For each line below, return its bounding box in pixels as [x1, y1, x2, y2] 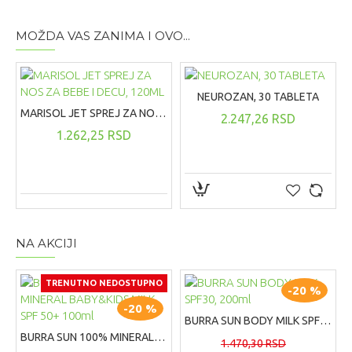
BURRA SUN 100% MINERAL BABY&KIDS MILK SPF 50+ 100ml [154, 331, 165, 343]
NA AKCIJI [16, 236, 77, 251]
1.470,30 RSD [220, 337, 286, 350]
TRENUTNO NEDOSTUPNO [45, 278, 163, 288]
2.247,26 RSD [220, 112, 295, 126]
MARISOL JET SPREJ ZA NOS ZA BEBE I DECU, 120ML [155, 107, 166, 119]
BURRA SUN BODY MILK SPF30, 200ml [319, 314, 331, 327]
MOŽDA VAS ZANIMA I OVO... [16, 28, 190, 43]
